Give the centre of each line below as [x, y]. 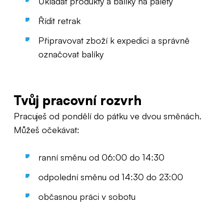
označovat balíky [71, 54]
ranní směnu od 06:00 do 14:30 [101, 157]
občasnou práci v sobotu [87, 196]
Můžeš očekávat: [47, 130]
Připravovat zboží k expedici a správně [114, 40]
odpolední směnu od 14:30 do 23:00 [111, 177]
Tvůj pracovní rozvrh [78, 100]
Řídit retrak [59, 21]
